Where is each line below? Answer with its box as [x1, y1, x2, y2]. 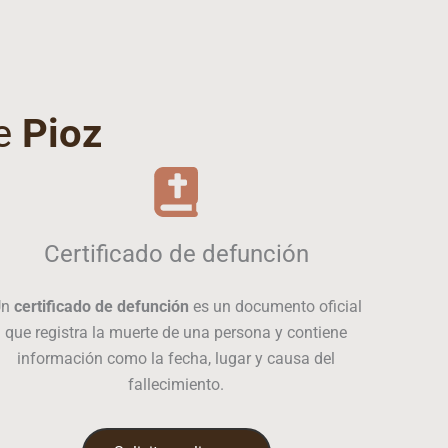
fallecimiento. [128, 375, 224, 394]
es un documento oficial [188, 297, 362, 316]
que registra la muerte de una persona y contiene [5, 323, 347, 342]
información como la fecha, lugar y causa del [17, 349, 335, 368]
